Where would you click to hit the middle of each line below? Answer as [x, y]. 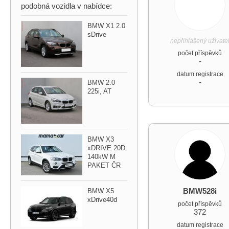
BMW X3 [101, 139]
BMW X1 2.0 [106, 26]
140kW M [101, 157]
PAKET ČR [104, 165]
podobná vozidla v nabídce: [66, 6]
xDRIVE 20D [106, 148]
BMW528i [200, 191]
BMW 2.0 [101, 83]
